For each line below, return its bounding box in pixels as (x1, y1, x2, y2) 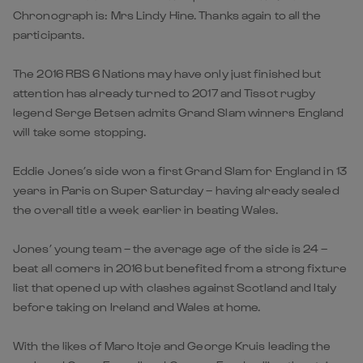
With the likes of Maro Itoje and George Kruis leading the (13, 338, 331, 352)
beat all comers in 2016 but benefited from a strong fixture (13, 260, 347, 275)
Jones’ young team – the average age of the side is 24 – (13, 241, 328, 255)
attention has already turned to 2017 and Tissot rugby (13, 85, 316, 100)
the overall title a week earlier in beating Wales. (13, 202, 279, 216)
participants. (13, 27, 85, 41)
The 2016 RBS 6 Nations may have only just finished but (13, 66, 322, 80)
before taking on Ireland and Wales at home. (13, 299, 261, 314)
